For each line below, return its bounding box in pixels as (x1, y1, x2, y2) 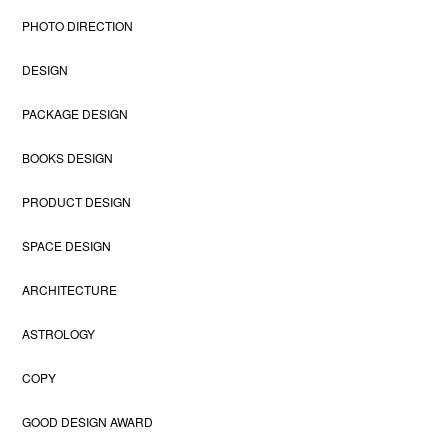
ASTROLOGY (22, 325, 96, 343)
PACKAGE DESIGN (22, 105, 129, 123)
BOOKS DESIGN (22, 149, 114, 167)
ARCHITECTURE (22, 281, 118, 299)
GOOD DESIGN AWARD (22, 413, 154, 431)
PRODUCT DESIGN (22, 193, 132, 211)
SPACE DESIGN (22, 237, 112, 255)
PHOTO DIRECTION (22, 17, 134, 35)
